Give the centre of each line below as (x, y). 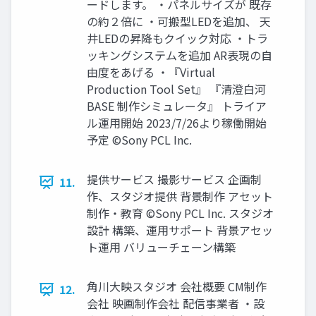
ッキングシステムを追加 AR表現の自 (180, 55)
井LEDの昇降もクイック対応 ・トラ (177, 38)
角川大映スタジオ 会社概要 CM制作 (177, 287)
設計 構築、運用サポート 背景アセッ (180, 230)
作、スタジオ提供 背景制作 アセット (180, 196)
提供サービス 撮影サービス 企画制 (174, 180)
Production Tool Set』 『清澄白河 (176, 89)
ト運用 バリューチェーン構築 (161, 247)
